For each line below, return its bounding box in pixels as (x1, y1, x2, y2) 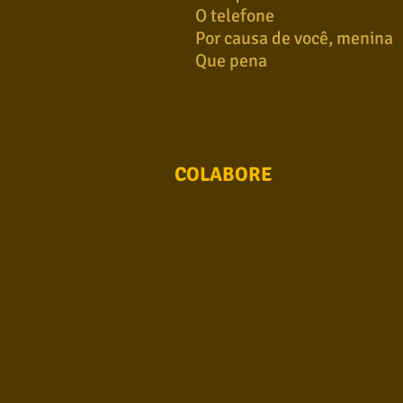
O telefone (195, 4, 274, 27)
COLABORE (175, 162, 273, 186)
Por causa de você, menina (195, 27, 393, 49)
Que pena (195, 49, 267, 72)
